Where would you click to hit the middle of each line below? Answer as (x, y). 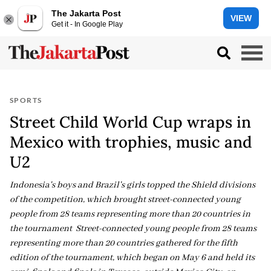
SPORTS (26, 100)
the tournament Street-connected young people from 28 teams (133, 229)
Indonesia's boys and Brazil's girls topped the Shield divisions (132, 185)
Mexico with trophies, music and (131, 142)
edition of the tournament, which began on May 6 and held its (132, 258)
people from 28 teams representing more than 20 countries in (130, 214)
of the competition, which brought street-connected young (125, 200)
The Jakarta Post (86, 13)
